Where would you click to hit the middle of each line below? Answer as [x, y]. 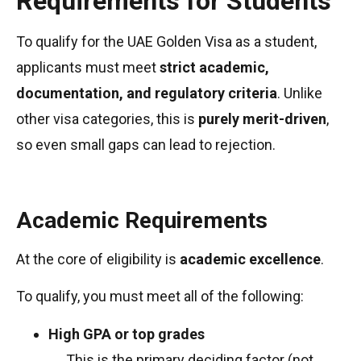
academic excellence [250, 259]
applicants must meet [88, 67]
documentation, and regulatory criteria [147, 93]
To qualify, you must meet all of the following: [160, 297]
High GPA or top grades [127, 334]
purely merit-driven [262, 118]
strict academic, [214, 67]
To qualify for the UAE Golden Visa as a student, [166, 41]
